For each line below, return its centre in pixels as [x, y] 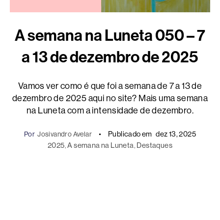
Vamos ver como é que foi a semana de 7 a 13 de [110, 86]
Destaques [155, 145]
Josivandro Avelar [65, 134]
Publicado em [130, 134]
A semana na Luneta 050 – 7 [110, 36]
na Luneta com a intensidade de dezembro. [110, 111]
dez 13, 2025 [176, 134]
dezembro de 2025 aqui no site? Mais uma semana [110, 98]
